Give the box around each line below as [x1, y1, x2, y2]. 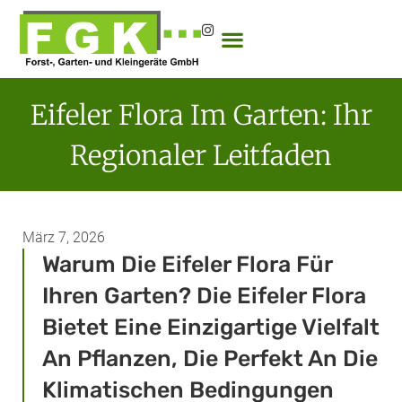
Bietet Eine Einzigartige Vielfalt [42, 314, 380, 340]
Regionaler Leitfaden [70, 137, 332, 172]
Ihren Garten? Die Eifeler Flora [42, 283, 366, 309]
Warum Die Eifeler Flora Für [42, 251, 333, 277]
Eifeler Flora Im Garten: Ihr [30, 97, 372, 132]
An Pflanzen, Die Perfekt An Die [42, 345, 378, 371]
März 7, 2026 [22, 229, 105, 246]
